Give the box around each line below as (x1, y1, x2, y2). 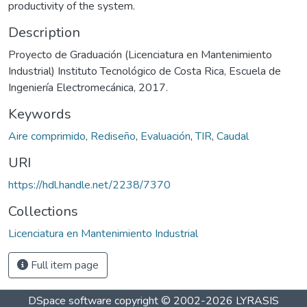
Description (8, 23, 80, 42)
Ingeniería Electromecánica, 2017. (8, 79, 168, 95)
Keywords (8, 104, 71, 123)
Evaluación (140, 128, 191, 144)
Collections (8, 201, 78, 221)
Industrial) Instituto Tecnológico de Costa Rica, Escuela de (8, 63, 281, 79)
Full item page (28, 257, 99, 273)
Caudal (217, 128, 249, 144)
